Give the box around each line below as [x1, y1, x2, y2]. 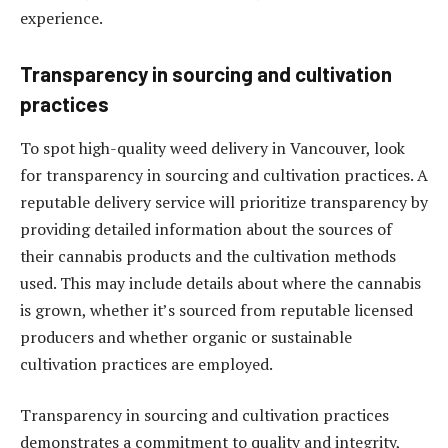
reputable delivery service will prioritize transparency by [20, 190, 428, 213]
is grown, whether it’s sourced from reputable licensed [20, 298, 413, 321]
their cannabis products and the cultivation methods [20, 244, 396, 267]
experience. [20, 6, 103, 29]
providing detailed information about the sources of [20, 217, 392, 240]
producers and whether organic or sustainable [20, 325, 352, 348]
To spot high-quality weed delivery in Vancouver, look [20, 136, 405, 159]
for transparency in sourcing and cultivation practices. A [20, 163, 428, 186]
